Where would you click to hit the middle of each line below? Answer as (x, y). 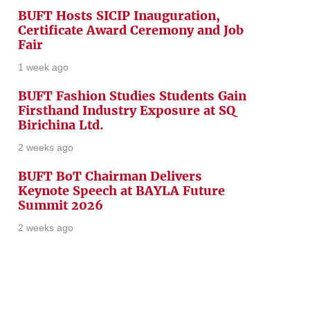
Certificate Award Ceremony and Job (131, 30)
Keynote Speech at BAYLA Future (121, 191)
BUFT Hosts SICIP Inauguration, (119, 16)
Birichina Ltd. (61, 125)
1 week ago (43, 67)
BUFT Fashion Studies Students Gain (132, 96)
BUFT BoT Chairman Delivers (110, 176)
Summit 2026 (61, 205)
